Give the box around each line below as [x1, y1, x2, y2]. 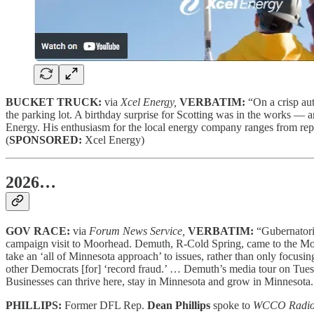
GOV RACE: [6, 225, 73, 238]
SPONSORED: [9, 134, 82, 146]
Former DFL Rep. [64, 299, 147, 312]
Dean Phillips [147, 299, 213, 312]
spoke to [213, 299, 253, 312]
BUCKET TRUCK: [6, 96, 104, 109]
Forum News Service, [89, 225, 188, 238]
